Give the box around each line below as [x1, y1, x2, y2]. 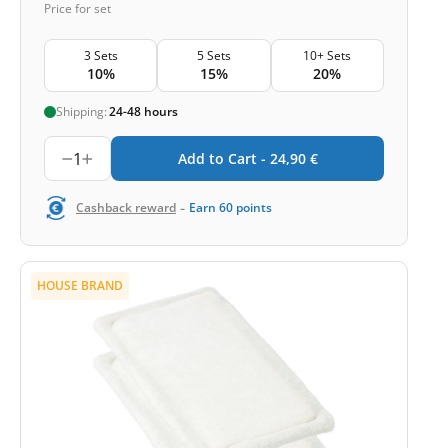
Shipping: [56, 103, 107, 120]
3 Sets [83, 47, 118, 64]
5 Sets [196, 47, 231, 64]
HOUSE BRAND [37, 277, 123, 294]
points [236, 199, 272, 216]
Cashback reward [76, 199, 176, 216]
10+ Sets [303, 47, 352, 64]
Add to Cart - [177, 149, 270, 168]
